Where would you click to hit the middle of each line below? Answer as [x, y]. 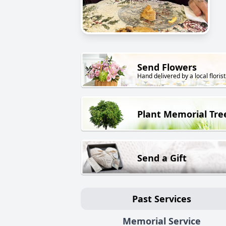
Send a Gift [162, 158]
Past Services [161, 199]
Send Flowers [167, 67]
